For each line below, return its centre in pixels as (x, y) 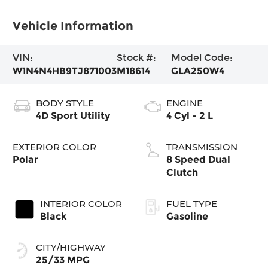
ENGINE (185, 103)
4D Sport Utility (73, 115)
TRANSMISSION (202, 147)
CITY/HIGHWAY (71, 247)
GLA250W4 (197, 71)
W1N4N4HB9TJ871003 (65, 71)
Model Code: (202, 57)
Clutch (182, 172)
